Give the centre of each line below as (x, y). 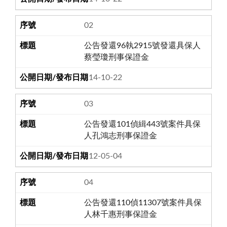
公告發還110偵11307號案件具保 (143, 202)
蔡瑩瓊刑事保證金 (117, 57)
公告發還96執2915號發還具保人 (143, 45)
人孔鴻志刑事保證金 (121, 136)
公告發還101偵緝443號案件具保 (143, 124)
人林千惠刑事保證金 (121, 214)
